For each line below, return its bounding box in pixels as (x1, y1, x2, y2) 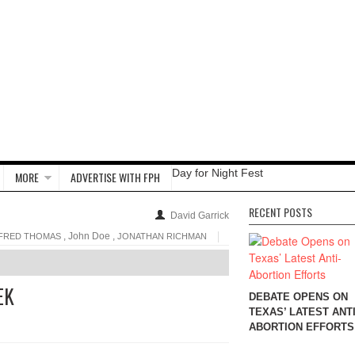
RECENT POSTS (249, 204, 312, 220)
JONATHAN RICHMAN (117, 231, 207, 241)
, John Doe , (61, 231, 117, 242)
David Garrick (170, 210, 229, 221)
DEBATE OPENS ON (249, 291, 348, 303)
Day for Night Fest (172, 166, 263, 179)
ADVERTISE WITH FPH (71, 169, 160, 185)
